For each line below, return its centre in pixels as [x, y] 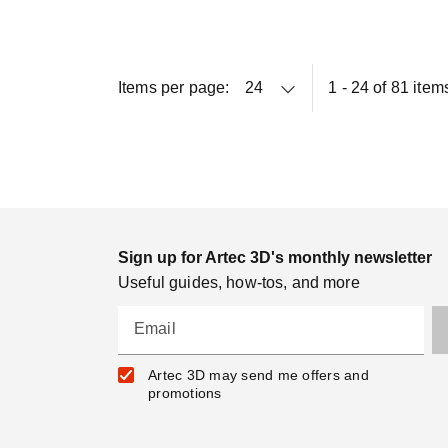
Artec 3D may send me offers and [258, 374]
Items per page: [174, 87]
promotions [185, 392]
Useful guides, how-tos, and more [239, 282]
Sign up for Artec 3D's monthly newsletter [275, 257]
